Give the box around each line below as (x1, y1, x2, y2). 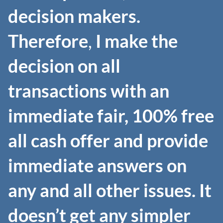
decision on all (8, 54, 120, 77)
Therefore (8, 29, 88, 52)
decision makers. (8, 4, 140, 27)
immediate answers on (8, 154, 187, 176)
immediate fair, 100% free (8, 104, 214, 126)
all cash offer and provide (8, 129, 208, 151)
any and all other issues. (8, 179, 196, 201)
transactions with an (8, 79, 169, 102)
